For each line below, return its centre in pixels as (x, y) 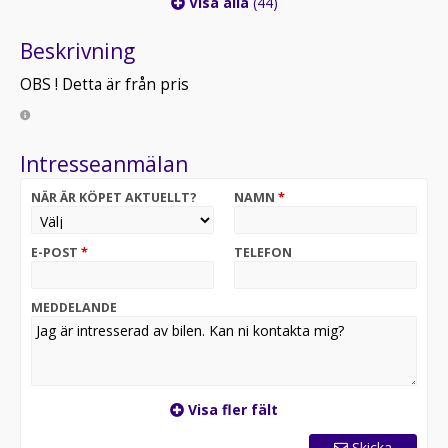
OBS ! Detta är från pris (104, 84)
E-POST (56, 252)
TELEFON (263, 252)
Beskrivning (77, 51)
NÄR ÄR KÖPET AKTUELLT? (114, 197)
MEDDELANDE (74, 307)
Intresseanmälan (104, 164)
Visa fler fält (231, 409)
